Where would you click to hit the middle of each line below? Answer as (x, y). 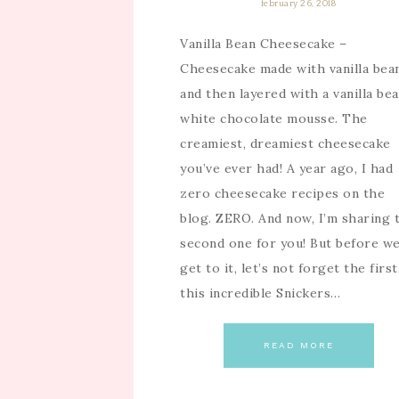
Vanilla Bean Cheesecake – (264, 43)
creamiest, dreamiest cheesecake (285, 143)
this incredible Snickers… (261, 293)
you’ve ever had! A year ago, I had (286, 168)
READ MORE (298, 345)
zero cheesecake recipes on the (282, 193)
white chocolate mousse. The (274, 118)
